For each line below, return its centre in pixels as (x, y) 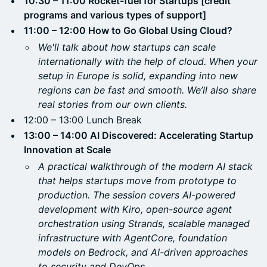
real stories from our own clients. (113, 104)
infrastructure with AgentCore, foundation (133, 238)
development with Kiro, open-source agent (135, 209)
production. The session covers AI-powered (137, 195)
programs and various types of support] (115, 15)
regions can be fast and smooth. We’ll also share (147, 90)
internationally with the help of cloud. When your (148, 61)
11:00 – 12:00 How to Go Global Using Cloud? (128, 30)
